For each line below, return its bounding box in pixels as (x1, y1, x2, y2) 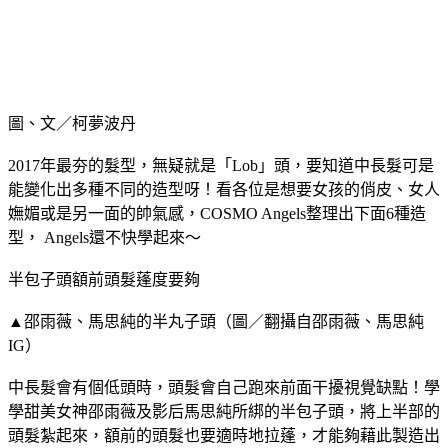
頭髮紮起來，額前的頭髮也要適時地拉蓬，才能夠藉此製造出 (8, 426, 440, 444)
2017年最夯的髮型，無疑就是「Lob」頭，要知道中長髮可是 (8, 156, 434, 174)
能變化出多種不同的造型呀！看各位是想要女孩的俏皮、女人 (8, 180, 440, 198)
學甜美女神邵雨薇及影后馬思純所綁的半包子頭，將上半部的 (8, 402, 440, 420)
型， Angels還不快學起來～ (8, 228, 201, 246)
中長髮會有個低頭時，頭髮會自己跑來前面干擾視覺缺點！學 (8, 378, 440, 396)
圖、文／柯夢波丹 (8, 114, 136, 132)
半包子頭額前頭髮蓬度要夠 (8, 270, 200, 288)
